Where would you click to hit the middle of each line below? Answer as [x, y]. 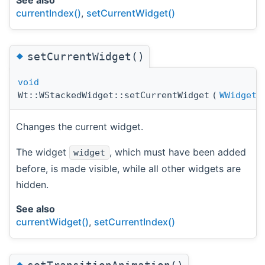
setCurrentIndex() [135, 222]
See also [35, 209]
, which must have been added [178, 152]
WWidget [238, 96]
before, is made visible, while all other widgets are [128, 169]
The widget [43, 152]
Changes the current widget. [80, 127]
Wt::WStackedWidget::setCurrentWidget [114, 96]
